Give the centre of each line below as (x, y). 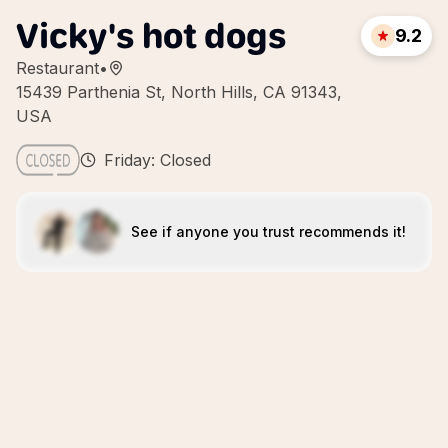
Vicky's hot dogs (151, 35)
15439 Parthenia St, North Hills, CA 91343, (179, 92)
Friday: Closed (157, 160)
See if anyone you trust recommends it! (268, 231)
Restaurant (57, 68)
